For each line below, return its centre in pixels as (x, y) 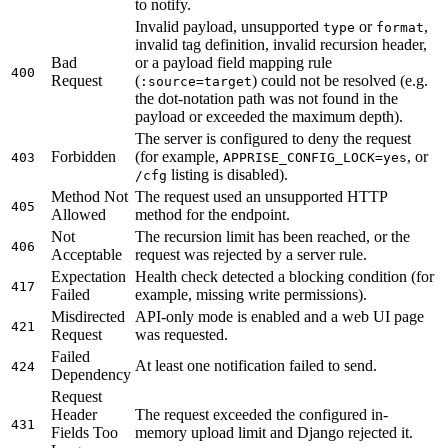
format (400, 27)
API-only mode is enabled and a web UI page (279, 316)
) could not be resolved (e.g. (340, 80)
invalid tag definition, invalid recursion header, (281, 44)
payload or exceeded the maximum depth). (269, 116)
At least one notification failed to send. (256, 365)
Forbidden (83, 156)
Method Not (89, 196)
